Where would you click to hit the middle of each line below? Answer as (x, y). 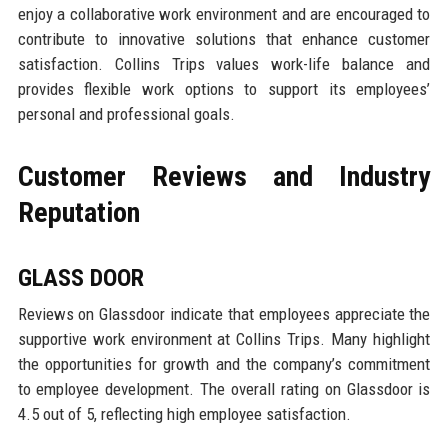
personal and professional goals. (126, 113)
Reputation (78, 212)
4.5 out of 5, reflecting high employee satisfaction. (184, 413)
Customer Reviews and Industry (224, 176)
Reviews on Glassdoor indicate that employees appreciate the (224, 313)
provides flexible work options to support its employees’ (224, 88)
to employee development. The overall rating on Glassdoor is (224, 388)
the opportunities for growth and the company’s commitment (224, 363)
